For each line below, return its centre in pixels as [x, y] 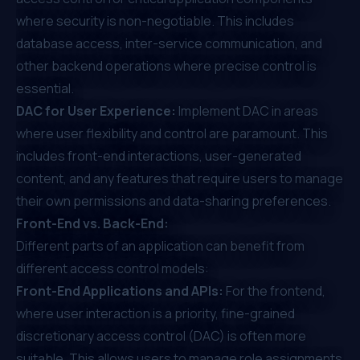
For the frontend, [274, 290]
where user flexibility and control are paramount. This [172, 133]
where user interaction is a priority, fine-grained [155, 313]
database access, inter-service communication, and [169, 43]
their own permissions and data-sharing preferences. [174, 200]
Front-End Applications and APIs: [120, 290]
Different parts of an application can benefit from [160, 245]
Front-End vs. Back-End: [92, 223]
